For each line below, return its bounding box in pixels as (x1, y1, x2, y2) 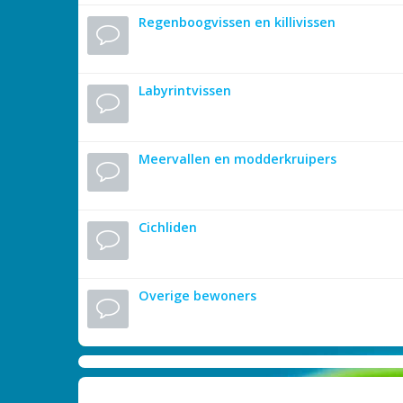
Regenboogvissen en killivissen (139, 13, 336, 31)
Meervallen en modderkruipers (139, 150, 336, 167)
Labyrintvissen (139, 82, 231, 99)
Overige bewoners (139, 287, 256, 304)
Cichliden (139, 219, 197, 236)
